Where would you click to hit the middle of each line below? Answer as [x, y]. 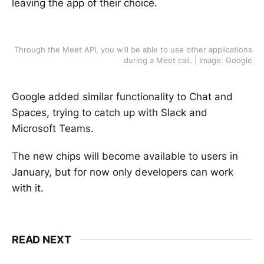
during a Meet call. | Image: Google [188, 60]
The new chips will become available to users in [125, 156]
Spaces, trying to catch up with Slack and [110, 112]
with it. [28, 188]
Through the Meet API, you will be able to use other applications [133, 49]
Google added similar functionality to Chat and [122, 96]
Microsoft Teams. [53, 128]
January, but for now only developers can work [123, 172]
